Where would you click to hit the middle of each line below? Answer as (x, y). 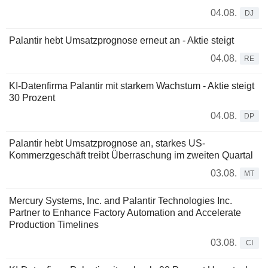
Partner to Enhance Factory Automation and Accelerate (125, 213)
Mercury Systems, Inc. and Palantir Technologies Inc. (121, 201)
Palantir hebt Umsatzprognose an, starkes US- (107, 144)
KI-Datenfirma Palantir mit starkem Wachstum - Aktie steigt (132, 86)
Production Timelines (54, 225)
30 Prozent (32, 98)
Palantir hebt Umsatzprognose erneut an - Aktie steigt (121, 41)
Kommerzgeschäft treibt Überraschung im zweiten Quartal (131, 156)
